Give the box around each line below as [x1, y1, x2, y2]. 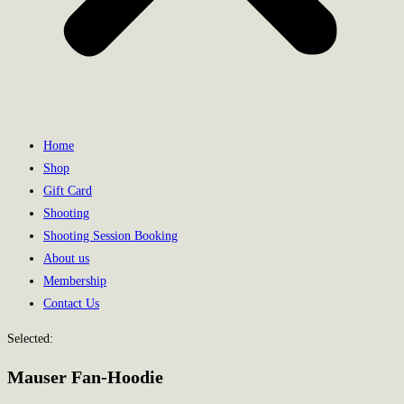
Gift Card [43, 183, 92, 197]
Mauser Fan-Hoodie [7, 367, 163, 388]
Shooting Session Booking [43, 228, 178, 243]
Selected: [7, 331, 53, 345]
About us [43, 251, 89, 265]
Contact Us [43, 296, 99, 310]
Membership [43, 273, 106, 288]
